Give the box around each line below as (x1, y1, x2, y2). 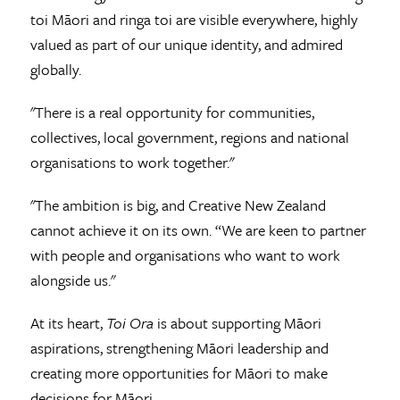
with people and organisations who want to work (29, 243, 340, 266)
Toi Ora (105, 311, 154, 334)
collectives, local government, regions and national (29, 125, 349, 148)
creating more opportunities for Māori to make (29, 361, 328, 384)
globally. (29, 57, 81, 80)
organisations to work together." (29, 150, 234, 173)
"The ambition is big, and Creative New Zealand (29, 193, 326, 216)
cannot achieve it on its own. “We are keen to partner (29, 218, 366, 241)
